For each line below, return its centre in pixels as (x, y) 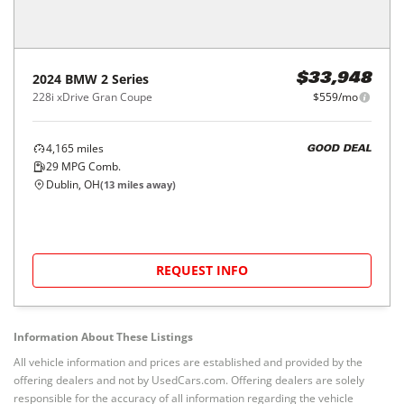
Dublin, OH (73, 184)
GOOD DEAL (339, 149)
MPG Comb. (90, 166)
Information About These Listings (103, 337)
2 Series (125, 79)
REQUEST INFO (202, 270)
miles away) (145, 184)
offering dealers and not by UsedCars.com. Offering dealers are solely (189, 380)
